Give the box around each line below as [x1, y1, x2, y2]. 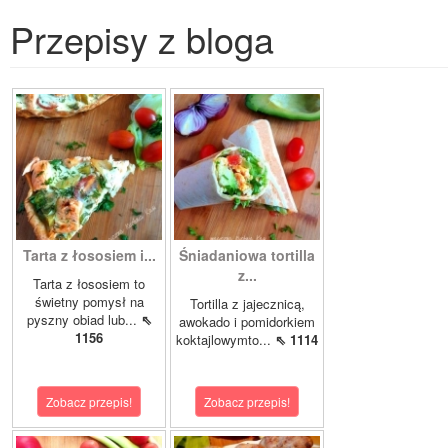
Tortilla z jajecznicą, [189, 294, 305, 314]
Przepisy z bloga [10, 13, 274, 65]
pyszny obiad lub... [26, 310, 141, 330]
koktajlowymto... [176, 330, 275, 350]
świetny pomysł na [34, 292, 144, 312]
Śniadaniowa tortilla [179, 245, 315, 266]
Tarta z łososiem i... [22, 245, 156, 266]
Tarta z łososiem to [33, 274, 145, 294]
